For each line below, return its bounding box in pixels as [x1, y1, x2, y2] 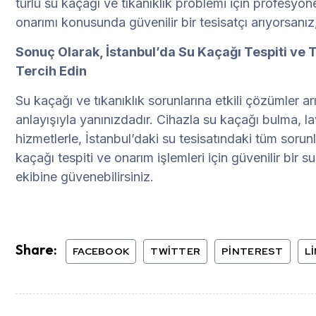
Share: [16, 241, 57, 259]
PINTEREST [221, 245, 284, 258]
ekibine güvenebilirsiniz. [16, 169, 154, 185]
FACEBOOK [73, 245, 130, 258]
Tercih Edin [16, 63, 87, 79]
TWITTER [150, 245, 201, 258]
